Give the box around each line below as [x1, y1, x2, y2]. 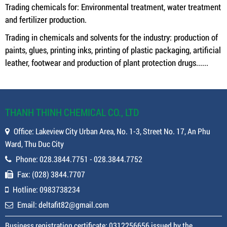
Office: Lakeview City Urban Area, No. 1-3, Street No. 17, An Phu [14, 126, 210, 136]
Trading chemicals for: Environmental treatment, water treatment [5, 1, 221, 13]
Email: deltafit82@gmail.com [17, 199, 109, 210]
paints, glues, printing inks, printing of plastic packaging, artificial [5, 44, 221, 56]
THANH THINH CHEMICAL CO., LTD [5, 105, 139, 119]
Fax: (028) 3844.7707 [17, 169, 85, 179]
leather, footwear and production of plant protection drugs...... [5, 57, 208, 68]
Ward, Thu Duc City [5, 138, 64, 149]
